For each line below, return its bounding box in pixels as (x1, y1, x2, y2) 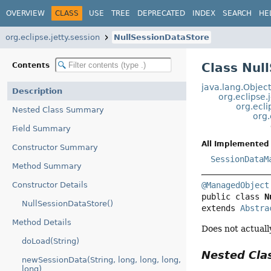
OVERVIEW (6, 8, 45, 18)
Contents (12, 60, 52, 70)
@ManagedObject (201, 180, 270, 191)
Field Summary (12, 124, 71, 133)
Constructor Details (12, 180, 88, 189)
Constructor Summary (12, 143, 98, 152)
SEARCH (223, 8, 252, 18)
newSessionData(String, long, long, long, (22, 255, 181, 264)
